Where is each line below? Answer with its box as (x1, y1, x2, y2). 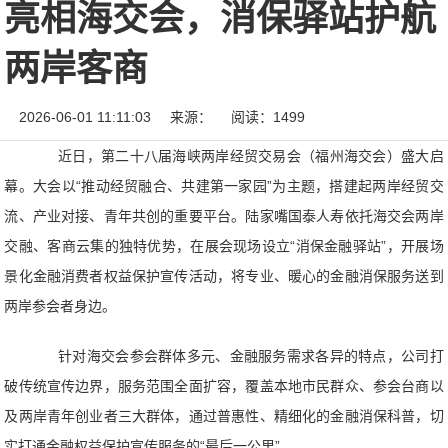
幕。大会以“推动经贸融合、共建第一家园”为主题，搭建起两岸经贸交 (4, 178, 444, 194)
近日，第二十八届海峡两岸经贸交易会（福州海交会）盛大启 (32, 148, 444, 164)
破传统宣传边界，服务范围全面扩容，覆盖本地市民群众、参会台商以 (4, 378, 444, 394)
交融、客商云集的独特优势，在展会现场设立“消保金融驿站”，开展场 (4, 238, 444, 254)
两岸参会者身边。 (4, 298, 117, 314)
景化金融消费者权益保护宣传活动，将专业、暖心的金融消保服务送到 (4, 268, 444, 284)
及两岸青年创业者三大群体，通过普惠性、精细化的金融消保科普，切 (4, 408, 444, 424)
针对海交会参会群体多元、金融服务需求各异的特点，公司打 (58, 348, 444, 364)
